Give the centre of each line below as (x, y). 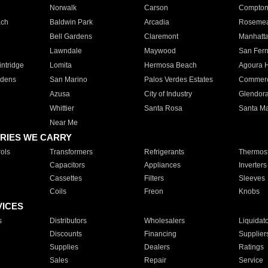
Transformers (71, 152)
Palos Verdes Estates (178, 80)
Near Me (63, 123)
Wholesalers (164, 221)
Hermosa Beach (170, 65)
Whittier (62, 108)
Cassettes (66, 178)
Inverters (252, 165)
